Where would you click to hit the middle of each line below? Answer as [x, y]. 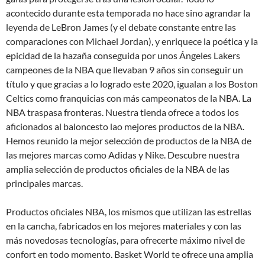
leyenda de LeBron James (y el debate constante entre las [121, 27]
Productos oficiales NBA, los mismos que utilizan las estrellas [129, 212]
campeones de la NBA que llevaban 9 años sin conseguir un [125, 70]
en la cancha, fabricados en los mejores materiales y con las [124, 226]
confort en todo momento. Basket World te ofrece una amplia [130, 254]
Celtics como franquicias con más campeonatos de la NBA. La [129, 98]
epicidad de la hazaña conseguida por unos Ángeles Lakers [123, 56]
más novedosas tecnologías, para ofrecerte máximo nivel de [125, 240]
